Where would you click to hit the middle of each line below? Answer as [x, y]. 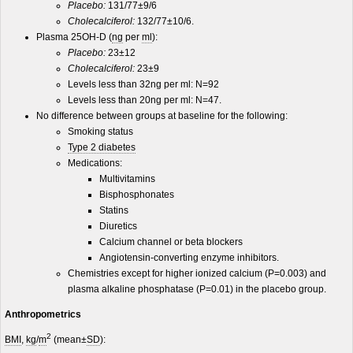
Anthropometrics [43, 314]
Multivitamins [127, 179]
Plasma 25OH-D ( [74, 37]
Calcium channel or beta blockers [171, 242]
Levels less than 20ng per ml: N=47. [145, 100]
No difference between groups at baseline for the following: [162, 116]
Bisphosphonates [137, 195]
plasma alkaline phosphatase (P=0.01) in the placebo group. [197, 289]
